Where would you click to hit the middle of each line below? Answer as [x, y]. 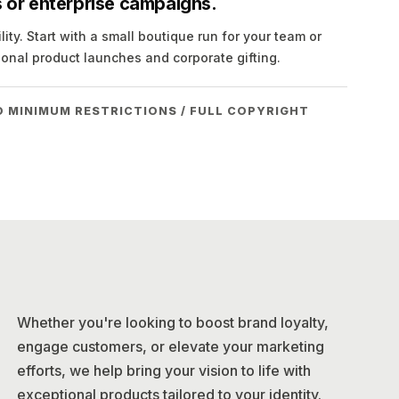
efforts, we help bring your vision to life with [164, 370]
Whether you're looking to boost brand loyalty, [173, 322]
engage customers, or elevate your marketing [171, 346]
